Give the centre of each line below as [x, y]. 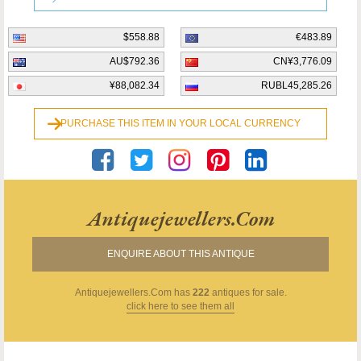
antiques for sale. [248, 293]
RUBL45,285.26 [297, 85]
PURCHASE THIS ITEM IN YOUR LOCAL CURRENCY [180, 123]
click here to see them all [180, 306]
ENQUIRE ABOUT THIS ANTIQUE [180, 254]
